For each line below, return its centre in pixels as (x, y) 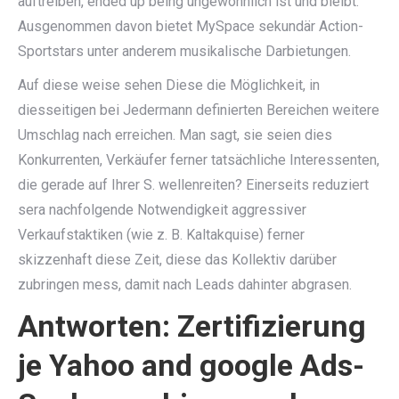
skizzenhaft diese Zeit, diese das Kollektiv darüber (177, 260)
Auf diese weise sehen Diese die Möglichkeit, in (169, 85)
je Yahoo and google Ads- (191, 365)
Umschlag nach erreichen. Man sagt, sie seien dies (175, 135)
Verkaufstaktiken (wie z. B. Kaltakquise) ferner (161, 235)
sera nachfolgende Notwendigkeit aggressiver (162, 210)
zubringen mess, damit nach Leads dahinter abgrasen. (185, 285)
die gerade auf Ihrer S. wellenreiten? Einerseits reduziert (193, 185)
